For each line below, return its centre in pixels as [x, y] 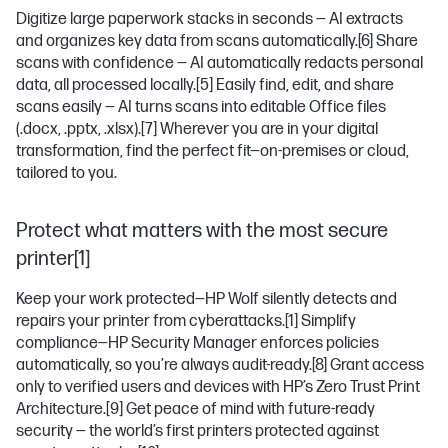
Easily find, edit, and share [303, 85]
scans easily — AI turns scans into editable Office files [201, 107]
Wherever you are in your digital [267, 129]
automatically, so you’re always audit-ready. [164, 365]
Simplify [327, 321]
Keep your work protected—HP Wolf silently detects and [206, 299]
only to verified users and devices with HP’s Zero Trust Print [218, 387]
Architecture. [61, 409]
